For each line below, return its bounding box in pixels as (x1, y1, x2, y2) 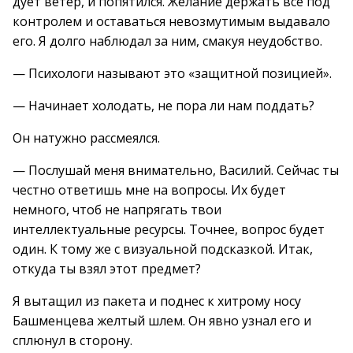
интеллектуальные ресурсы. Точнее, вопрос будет (13, 221, 325, 238)
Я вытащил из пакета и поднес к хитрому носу (13, 292, 301, 310)
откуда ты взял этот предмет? (13, 260, 201, 277)
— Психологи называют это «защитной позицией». (13, 65, 332, 82)
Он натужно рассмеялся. (13, 129, 160, 147)
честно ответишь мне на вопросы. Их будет (13, 181, 286, 199)
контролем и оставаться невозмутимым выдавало (13, 13, 330, 30)
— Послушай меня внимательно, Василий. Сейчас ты (13, 162, 339, 179)
